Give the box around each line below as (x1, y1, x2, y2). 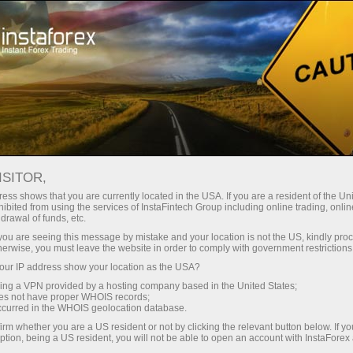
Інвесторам (102, 69, 164, 87)
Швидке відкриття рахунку (3, 13, 136, 29)
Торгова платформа (206, 13, 310, 29)
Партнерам (209, 69, 269, 87)
